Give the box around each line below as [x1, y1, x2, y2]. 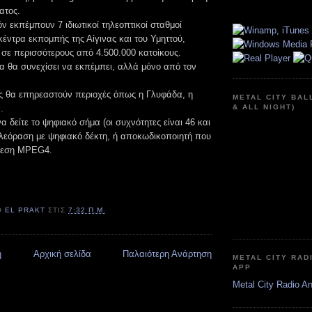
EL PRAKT [5, 206, 46, 214]
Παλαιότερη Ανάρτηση [123, 248, 212, 259]
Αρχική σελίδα [33, 248, 91, 259]
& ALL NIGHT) [233, 102, 296, 111]
